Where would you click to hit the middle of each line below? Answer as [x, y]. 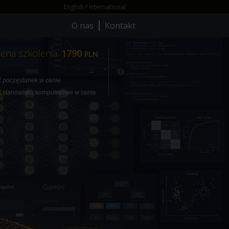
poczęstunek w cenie [31, 80]
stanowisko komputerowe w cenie [49, 93]
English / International [95, 7]
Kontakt [120, 26]
